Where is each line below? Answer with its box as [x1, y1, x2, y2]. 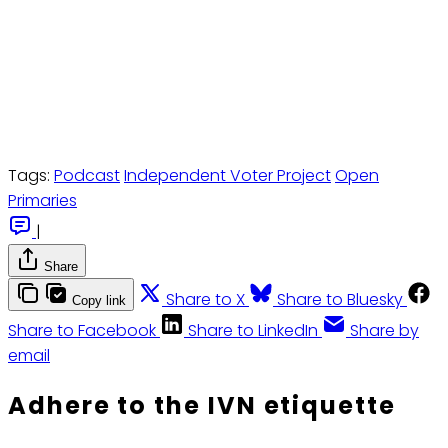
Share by [350, 319, 419, 343]
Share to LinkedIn [188, 319, 318, 343]
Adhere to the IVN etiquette [8, 389, 396, 423]
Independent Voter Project [124, 164, 331, 188]
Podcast [54, 164, 120, 188]
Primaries [8, 189, 77, 213]
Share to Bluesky [277, 288, 403, 312]
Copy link [72, 293, 126, 309]
